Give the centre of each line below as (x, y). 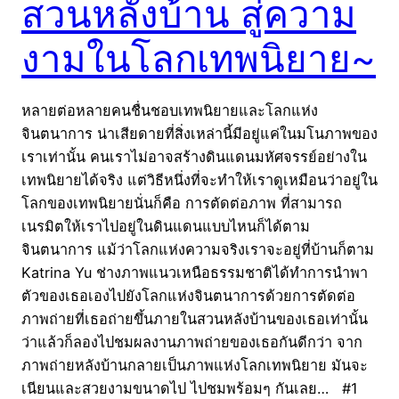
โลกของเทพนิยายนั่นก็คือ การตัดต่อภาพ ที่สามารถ (182, 203)
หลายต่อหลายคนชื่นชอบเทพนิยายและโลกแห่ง (170, 110)
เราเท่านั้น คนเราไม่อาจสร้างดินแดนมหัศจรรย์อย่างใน (194, 156)
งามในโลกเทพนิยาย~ (199, 58)
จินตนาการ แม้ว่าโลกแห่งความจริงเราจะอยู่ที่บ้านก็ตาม (198, 249)
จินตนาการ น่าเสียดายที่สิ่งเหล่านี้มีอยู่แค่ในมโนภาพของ (199, 133)
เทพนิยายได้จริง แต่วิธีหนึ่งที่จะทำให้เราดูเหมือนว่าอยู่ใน (199, 179)
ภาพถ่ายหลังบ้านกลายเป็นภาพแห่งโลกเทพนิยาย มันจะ (195, 365)
